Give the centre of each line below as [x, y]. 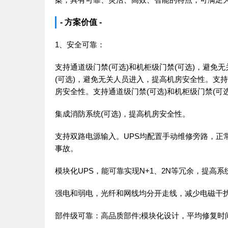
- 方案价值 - [81, 22]
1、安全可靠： [80, 45]
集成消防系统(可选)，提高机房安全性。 [122, 114]
